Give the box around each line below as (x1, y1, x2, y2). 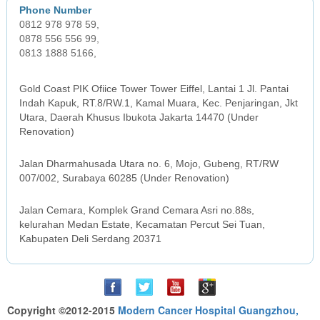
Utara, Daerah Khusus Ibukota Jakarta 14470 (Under (19, 111, 259, 124)
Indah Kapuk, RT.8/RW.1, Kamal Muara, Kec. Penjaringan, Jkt (19, 97, 299, 109)
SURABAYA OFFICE (19, 144, 114, 156)
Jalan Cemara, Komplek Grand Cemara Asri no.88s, (19, 204, 255, 216)
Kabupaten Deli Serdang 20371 (19, 233, 162, 245)
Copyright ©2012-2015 (7, 303, 118, 318)
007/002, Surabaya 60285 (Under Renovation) (19, 172, 230, 184)
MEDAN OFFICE (19, 190, 96, 202)
